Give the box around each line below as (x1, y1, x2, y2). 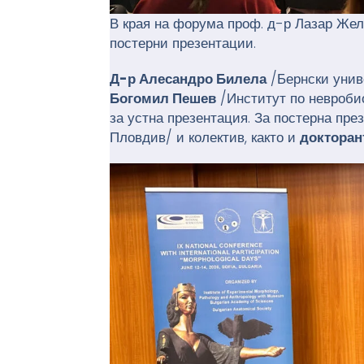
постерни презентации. (110, 33, 257, 54)
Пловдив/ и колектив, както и (110, 128, 301, 148)
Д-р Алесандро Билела (110, 69, 267, 89)
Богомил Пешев (110, 89, 217, 109)
